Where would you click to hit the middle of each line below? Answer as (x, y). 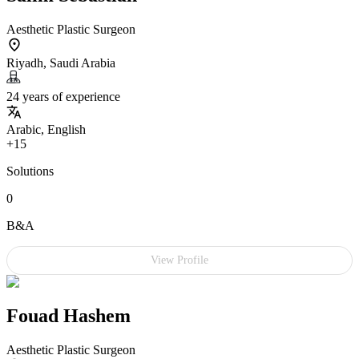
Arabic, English (46, 129)
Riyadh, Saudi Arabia (61, 63)
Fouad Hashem (69, 315)
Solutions (30, 171)
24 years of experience (63, 96)
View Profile (179, 260)
